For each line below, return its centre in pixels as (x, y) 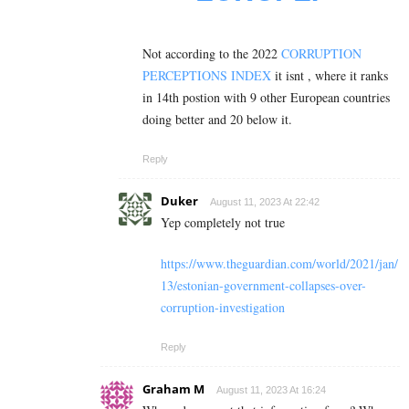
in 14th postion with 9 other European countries (266, 97)
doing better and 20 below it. (217, 119)
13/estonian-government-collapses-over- (263, 285)
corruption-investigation (223, 307)
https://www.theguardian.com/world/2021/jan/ (279, 263)
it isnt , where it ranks (330, 75)
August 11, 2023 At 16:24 (271, 389)
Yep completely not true (223, 222)
